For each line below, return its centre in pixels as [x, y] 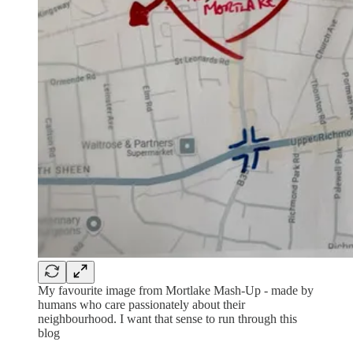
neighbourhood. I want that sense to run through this [167, 319]
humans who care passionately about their [141, 305]
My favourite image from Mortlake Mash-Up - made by [176, 291]
